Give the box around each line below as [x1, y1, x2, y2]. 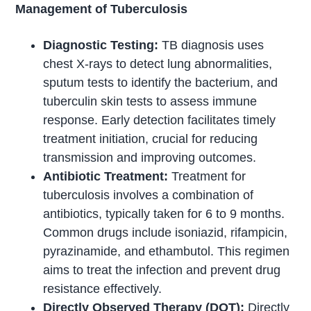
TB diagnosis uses [158, 38, 264, 53]
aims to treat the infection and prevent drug [43, 263, 281, 278]
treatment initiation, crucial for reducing [43, 132, 258, 146]
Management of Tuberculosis [15, 2, 188, 17]
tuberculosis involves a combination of [43, 188, 254, 203]
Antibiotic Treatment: [43, 169, 172, 184]
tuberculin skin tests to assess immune [43, 94, 258, 109]
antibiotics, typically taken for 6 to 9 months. [43, 207, 285, 221]
